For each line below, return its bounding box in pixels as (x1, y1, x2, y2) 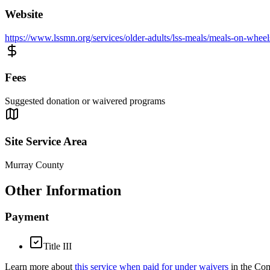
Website (5, 8, 43, 20)
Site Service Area (5, 134, 87, 148)
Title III (43, 241, 72, 252)
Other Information (5, 182, 121, 198)
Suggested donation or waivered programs (5, 96, 165, 107)
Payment (5, 210, 49, 224)
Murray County (5, 159, 64, 170)
